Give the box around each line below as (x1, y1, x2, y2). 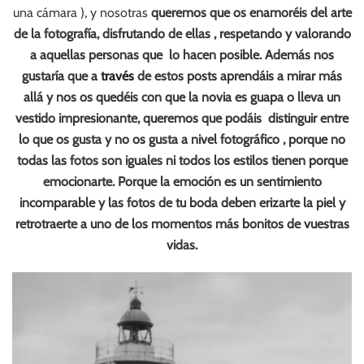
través (101, 67, 134, 84)
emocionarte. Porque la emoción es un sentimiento (42, 173, 322, 189)
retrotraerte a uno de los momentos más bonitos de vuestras (15, 215, 349, 232)
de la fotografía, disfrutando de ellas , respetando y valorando (13, 25, 351, 41)
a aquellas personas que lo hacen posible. (30, 46, 265, 63)
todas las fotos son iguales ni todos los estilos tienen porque (16, 152, 348, 168)
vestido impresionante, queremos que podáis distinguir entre (15, 110, 349, 126)
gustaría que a (22, 67, 101, 84)
